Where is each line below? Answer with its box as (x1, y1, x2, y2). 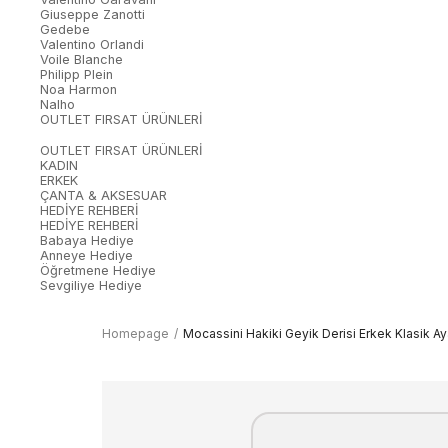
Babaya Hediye (40, 233, 134, 249)
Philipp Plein (40, 67, 113, 83)
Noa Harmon (40, 82, 117, 98)
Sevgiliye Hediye (40, 278, 142, 294)
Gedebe (40, 22, 90, 38)
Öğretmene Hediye (40, 263, 156, 279)
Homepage (102, 326, 169, 342)
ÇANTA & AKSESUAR (40, 188, 167, 204)
